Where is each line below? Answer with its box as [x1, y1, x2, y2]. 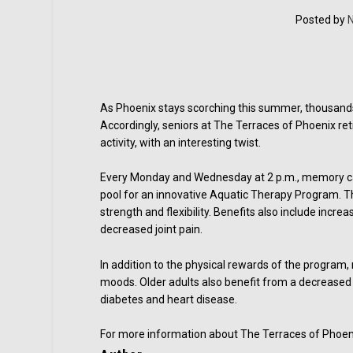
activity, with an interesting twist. [100, 136, 262, 149]
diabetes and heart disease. [100, 292, 238, 306]
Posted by [295, 13, 347, 26]
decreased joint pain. [100, 223, 203, 236]
